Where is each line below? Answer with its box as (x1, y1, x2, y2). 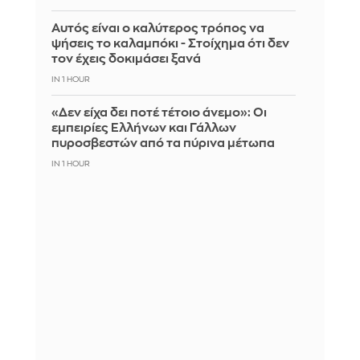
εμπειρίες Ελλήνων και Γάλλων (51, 121, 236, 134)
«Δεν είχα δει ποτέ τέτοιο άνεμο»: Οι (51, 106, 267, 119)
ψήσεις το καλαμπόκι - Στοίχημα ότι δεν (51, 37, 289, 50)
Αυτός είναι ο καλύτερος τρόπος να (51, 22, 264, 35)
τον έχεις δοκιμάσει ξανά (51, 52, 201, 65)
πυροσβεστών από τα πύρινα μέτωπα (51, 137, 275, 149)
